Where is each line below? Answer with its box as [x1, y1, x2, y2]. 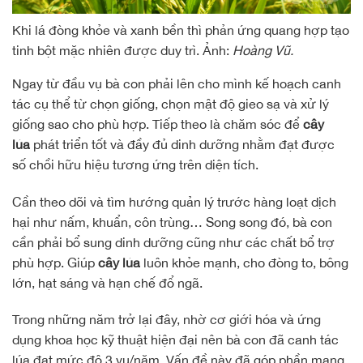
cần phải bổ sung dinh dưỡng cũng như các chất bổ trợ [12, 234, 335, 250]
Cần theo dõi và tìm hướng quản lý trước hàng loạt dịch [12, 194, 336, 209]
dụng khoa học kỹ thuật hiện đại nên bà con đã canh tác [12, 332, 339, 348]
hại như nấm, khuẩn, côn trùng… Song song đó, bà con [12, 214, 332, 229]
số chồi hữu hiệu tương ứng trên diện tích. [12, 156, 258, 172]
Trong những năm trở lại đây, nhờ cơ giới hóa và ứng [12, 312, 321, 327]
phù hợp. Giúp [12, 254, 98, 270]
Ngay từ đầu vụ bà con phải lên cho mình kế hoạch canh [12, 75, 341, 91]
